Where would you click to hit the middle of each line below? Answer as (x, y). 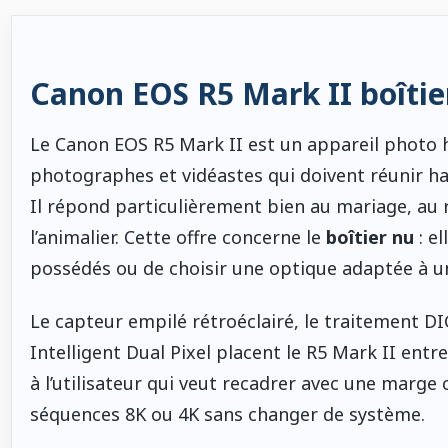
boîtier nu (369, 236)
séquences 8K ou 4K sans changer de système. (227, 413)
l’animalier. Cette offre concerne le (177, 236)
